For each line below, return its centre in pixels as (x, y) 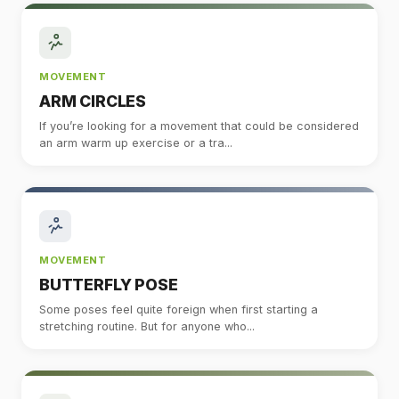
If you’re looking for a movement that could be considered (199, 126)
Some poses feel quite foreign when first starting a (179, 309)
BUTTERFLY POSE (109, 284)
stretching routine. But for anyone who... (147, 326)
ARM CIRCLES (93, 101)
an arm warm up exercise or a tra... (136, 142)
